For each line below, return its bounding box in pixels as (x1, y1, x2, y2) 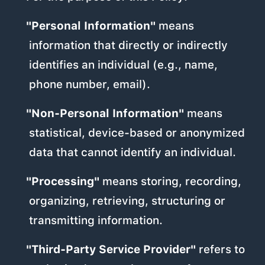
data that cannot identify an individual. (29, 146, 237, 160)
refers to (195, 243, 245, 257)
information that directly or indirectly (29, 38, 228, 53)
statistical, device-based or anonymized (29, 126, 245, 140)
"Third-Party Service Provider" (25, 243, 196, 257)
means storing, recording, (99, 174, 241, 189)
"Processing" (25, 174, 99, 189)
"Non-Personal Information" (25, 106, 184, 121)
